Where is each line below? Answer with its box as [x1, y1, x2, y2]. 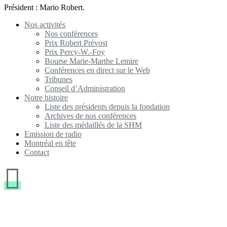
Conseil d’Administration [45, 84, 125, 93]
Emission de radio [24, 129, 82, 138]
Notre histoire [24, 93, 68, 102]
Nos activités [24, 20, 65, 29]
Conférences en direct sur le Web [45, 65, 150, 74]
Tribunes [45, 74, 72, 84]
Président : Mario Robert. [4, 3, 85, 12]
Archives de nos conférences [45, 111, 136, 120]
